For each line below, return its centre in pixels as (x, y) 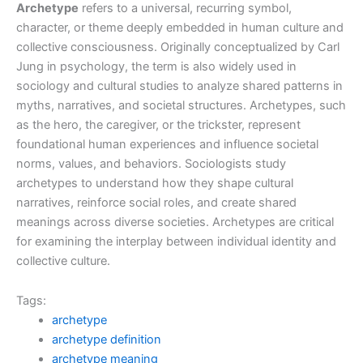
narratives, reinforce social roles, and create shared (156, 202)
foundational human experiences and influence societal (167, 144)
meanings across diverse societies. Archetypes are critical (175, 222)
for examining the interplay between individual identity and (176, 241)
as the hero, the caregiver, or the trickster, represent (158, 124)
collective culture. (63, 261)
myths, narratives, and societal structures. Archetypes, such (181, 105)
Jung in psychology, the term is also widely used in (156, 66)
